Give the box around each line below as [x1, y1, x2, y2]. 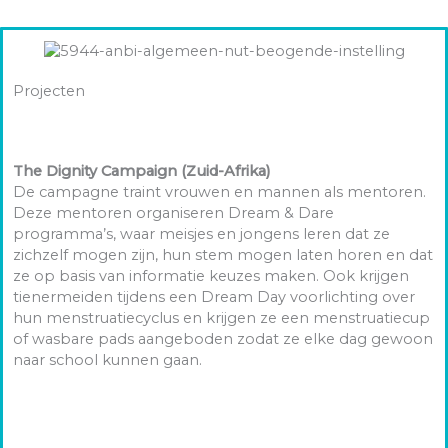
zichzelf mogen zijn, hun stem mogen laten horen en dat [13, 245, 433, 264]
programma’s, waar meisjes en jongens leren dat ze [13, 224, 390, 243]
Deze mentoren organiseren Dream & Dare [13, 203, 334, 222]
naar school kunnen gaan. [13, 350, 202, 369]
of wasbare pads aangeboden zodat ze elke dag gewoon [13, 329, 433, 348]
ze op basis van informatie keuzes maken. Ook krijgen [13, 266, 409, 285]
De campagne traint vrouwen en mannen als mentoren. [13, 182, 426, 201]
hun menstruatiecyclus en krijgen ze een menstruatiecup [13, 308, 430, 327]
